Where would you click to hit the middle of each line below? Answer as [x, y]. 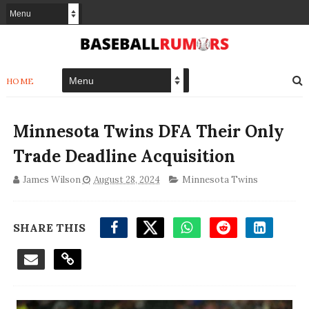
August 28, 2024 [127, 180]
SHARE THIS [49, 228]
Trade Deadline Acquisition [124, 157]
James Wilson [51, 180]
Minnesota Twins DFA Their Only [148, 132]
